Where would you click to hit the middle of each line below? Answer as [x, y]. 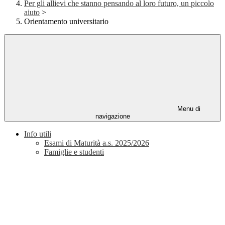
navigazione [113, 117]
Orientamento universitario [66, 22]
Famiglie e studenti [74, 152]
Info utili [38, 134]
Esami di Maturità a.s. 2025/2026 [97, 143]
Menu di [188, 109]
